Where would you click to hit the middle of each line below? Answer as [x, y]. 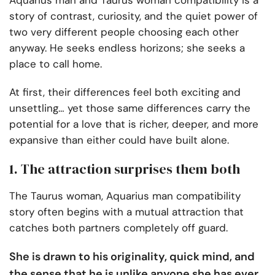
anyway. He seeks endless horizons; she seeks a [127, 48]
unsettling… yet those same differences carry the [130, 108]
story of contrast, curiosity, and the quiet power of [134, 16]
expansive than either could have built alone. [119, 140]
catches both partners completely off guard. [120, 228]
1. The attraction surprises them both [125, 169]
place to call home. [57, 64]
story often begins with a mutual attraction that [126, 212]
